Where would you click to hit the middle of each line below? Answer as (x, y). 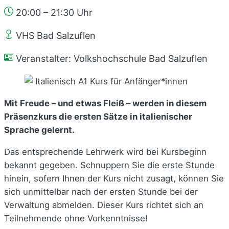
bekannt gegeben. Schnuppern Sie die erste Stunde (109, 165)
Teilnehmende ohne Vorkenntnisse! (76, 218)
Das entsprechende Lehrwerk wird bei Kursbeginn (105, 152)
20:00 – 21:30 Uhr (54, 12)
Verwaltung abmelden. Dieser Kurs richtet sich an (104, 205)
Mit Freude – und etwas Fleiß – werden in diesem (105, 103)
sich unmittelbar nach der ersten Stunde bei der (101, 191)
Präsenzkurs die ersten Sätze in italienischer (98, 116)
